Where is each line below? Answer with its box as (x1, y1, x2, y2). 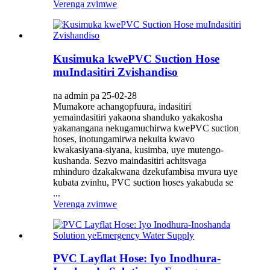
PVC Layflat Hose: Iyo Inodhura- (53, 252, 221, 265)
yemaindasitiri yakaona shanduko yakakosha (53, 111, 222, 122)
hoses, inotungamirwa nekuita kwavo (53, 133, 195, 144)
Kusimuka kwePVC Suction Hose (53, 52, 219, 65)
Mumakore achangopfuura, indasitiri (53, 101, 191, 111)
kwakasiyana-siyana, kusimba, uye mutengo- (53, 144, 224, 155)
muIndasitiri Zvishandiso (53, 65, 178, 78)
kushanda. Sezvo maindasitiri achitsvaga (53, 155, 206, 166)
